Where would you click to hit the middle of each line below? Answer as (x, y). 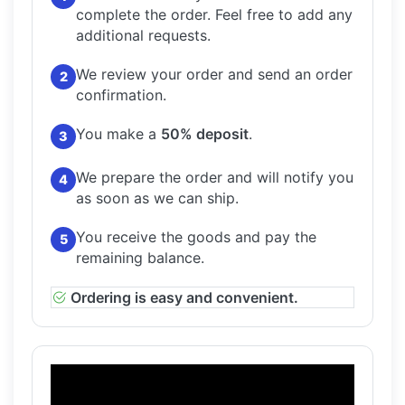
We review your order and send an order (214, 75)
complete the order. (146, 15)
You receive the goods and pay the (196, 237)
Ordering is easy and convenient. (184, 298)
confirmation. (121, 95)
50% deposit (205, 134)
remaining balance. (140, 258)
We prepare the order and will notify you (215, 178)
